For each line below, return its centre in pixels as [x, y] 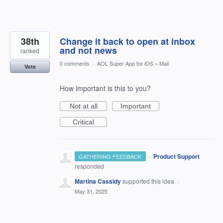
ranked [30, 51]
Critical [83, 122]
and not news [88, 50]
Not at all [83, 106]
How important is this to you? [105, 88]
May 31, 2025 [91, 191]
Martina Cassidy [98, 181]
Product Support [176, 156]
